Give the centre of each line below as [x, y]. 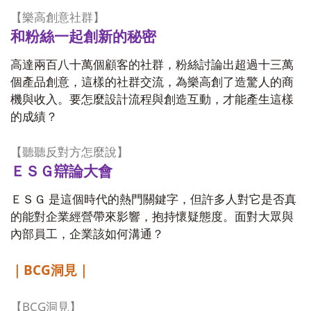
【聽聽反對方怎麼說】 [69, 152]
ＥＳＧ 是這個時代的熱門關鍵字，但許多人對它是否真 [153, 200]
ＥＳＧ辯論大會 [61, 171]
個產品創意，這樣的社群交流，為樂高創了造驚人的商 [152, 82]
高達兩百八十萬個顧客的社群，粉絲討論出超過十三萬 [152, 65]
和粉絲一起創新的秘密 [83, 37]
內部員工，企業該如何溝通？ [87, 234]
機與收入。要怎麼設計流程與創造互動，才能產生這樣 [152, 100]
